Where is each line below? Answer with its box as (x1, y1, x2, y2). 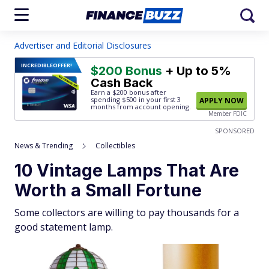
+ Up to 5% (162, 64, 231, 78)
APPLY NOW (199, 95, 244, 106)
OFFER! (53, 61, 72, 69)
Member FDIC (208, 109, 247, 118)
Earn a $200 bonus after (91, 88, 166, 97)
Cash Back (91, 76, 153, 90)
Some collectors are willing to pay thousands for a (14, 206, 239, 219)
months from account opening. (91, 102, 191, 111)
